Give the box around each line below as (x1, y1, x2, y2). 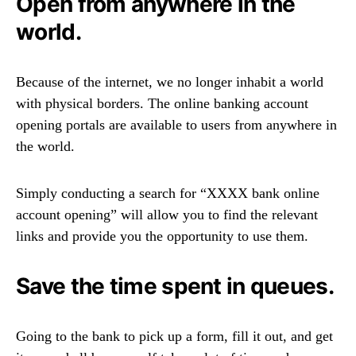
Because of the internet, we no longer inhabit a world (16, 74, 323, 91)
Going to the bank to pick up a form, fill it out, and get (16, 328, 333, 345)
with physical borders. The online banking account (16, 95, 308, 112)
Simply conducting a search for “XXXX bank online (16, 185, 319, 202)
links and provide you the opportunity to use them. (16, 228, 308, 245)
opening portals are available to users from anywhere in (16, 117, 337, 133)
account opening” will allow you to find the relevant (16, 207, 318, 223)
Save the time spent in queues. (16, 273, 334, 300)
